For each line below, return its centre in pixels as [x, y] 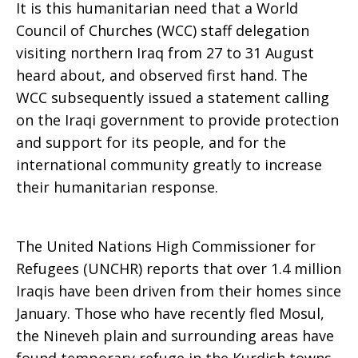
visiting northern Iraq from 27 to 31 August [165, 53]
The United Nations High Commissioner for [166, 246]
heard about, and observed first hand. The [162, 75]
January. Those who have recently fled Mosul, [170, 313]
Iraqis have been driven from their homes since [179, 291]
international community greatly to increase [169, 165]
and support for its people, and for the [151, 142]
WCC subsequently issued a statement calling [173, 97]
